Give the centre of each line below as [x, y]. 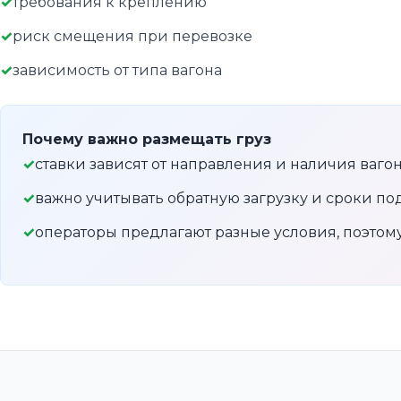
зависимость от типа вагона [117, 71]
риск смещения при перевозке [132, 37]
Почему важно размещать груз [147, 140]
